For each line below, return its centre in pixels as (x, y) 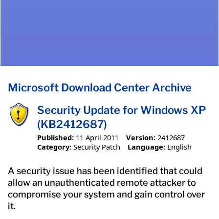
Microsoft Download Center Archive (100, 88)
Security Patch (97, 146)
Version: (141, 137)
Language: (146, 146)
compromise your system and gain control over (106, 194)
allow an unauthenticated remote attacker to (102, 182)
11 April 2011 (97, 137)
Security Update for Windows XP (122, 110)
